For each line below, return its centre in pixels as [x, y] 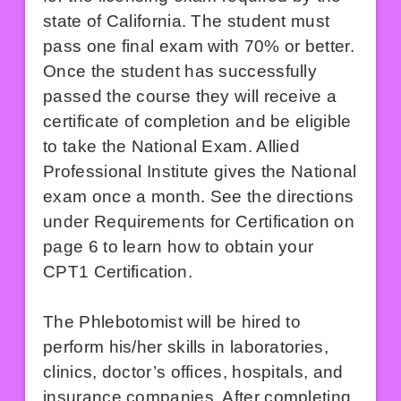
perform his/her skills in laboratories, [186, 347]
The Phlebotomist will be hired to [172, 322]
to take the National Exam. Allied [172, 147]
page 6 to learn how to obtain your [179, 247]
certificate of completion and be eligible [197, 122]
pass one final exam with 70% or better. [199, 47]
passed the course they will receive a [190, 97]
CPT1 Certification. [118, 272]
